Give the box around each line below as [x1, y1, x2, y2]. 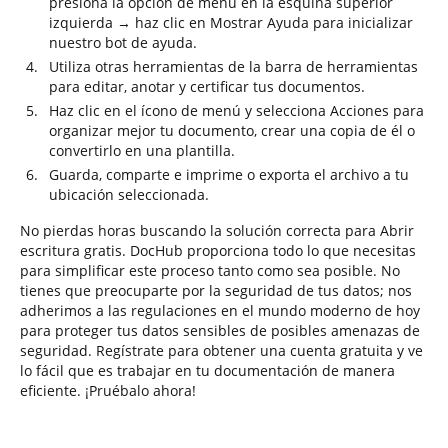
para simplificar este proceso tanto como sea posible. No [20, 261, 400, 280]
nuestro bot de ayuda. [49, 33, 197, 52]
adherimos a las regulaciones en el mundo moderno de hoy [20, 301, 420, 320]
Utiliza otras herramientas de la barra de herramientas [49, 57, 418, 76]
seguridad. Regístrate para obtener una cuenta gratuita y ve [20, 341, 423, 360]
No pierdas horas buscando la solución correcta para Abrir [20, 221, 414, 240]
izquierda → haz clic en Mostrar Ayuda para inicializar [49, 13, 413, 32]
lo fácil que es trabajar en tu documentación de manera [20, 361, 395, 380]
